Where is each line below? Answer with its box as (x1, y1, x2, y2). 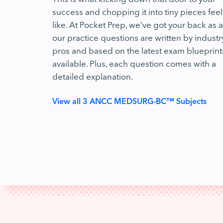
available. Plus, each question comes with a (52, 57, 216, 69)
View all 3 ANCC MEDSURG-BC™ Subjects (52, 95, 207, 106)
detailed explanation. (52, 70, 133, 82)
